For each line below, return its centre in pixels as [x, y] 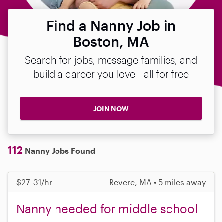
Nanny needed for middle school [107, 208]
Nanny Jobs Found [59, 150]
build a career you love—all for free [111, 74]
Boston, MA [111, 41]
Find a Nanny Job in [111, 25]
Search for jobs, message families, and [111, 60]
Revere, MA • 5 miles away [157, 182]
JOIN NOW [111, 108]
